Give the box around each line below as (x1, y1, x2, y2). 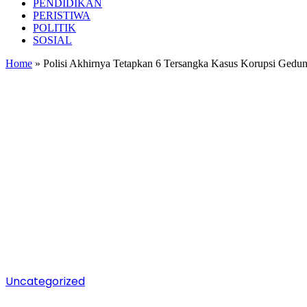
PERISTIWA (33, 10, 90, 21)
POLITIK (33, 22, 76, 34)
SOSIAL (33, 34, 72, 46)
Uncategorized (5, 273, 85, 289)
